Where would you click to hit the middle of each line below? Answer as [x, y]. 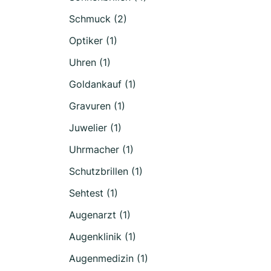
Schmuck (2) [98, 19]
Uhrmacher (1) [101, 149]
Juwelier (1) [95, 128]
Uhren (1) [90, 62]
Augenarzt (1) [100, 215]
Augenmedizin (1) [109, 258]
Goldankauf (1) [103, 84]
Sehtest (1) [93, 193]
